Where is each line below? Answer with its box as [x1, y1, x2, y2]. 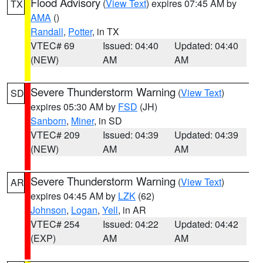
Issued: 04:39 [102, 128, 159, 141]
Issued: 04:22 [102, 217, 159, 231]
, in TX [92, 25, 119, 38]
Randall [31, 25, 63, 38]
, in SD [94, 114, 122, 127]
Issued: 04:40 [102, 39, 159, 52]
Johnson [31, 203, 66, 217]
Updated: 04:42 [174, 217, 239, 231]
